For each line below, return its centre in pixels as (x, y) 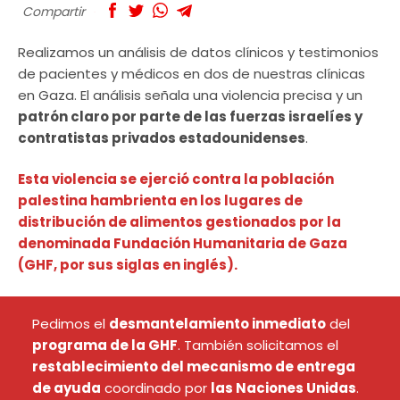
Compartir (54, 12)
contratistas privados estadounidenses (162, 137)
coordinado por (155, 387)
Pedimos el (70, 323)
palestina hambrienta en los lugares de (160, 201)
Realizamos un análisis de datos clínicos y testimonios (198, 52)
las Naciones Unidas (283, 387)
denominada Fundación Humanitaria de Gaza (183, 244)
